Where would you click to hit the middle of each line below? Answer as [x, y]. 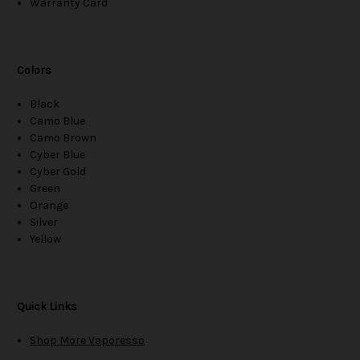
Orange [49, 206]
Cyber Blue [58, 155]
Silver [44, 223]
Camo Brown [63, 138]
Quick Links [47, 307]
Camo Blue [58, 121]
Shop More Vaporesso [88, 341]
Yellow [46, 239]
